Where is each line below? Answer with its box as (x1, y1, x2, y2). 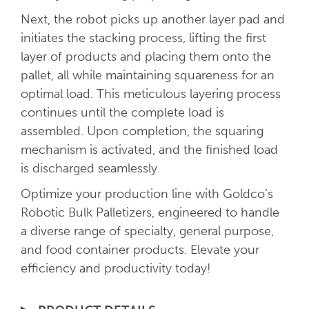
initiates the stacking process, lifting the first (20, 30, 266, 46)
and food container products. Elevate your (20, 241, 259, 257)
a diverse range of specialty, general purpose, (20, 223, 274, 239)
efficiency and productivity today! (20, 260, 211, 276)
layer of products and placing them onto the (20, 48, 271, 64)
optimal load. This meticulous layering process (20, 86, 281, 101)
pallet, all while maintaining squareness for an (20, 67, 275, 83)
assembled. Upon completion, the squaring (20, 123, 263, 139)
